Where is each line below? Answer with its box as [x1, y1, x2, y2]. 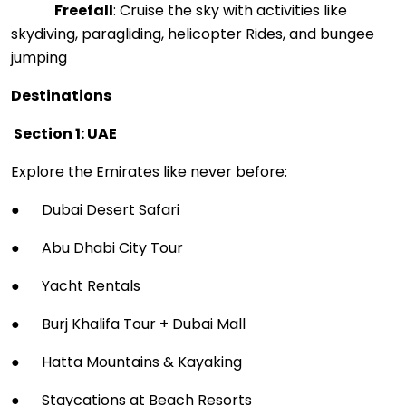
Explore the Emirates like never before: [11, 161, 287, 182]
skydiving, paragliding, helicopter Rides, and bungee [11, 24, 374, 44]
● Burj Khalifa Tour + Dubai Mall [11, 314, 246, 334]
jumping [11, 47, 67, 68]
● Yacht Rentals [11, 275, 140, 296]
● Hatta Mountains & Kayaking [11, 352, 242, 372]
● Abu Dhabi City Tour [11, 237, 183, 258]
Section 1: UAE [11, 123, 117, 144]
